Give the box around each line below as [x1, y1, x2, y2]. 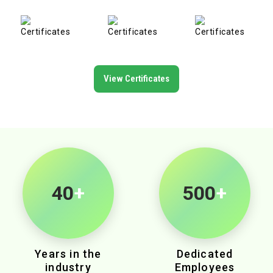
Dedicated [176, 247, 233, 260]
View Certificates [104, 73, 169, 84]
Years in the [35, 247, 102, 260]
